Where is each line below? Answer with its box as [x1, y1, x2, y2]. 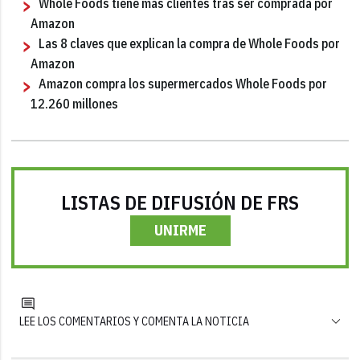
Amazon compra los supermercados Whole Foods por [39, 75, 328, 92]
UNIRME [153, 220, 207, 239]
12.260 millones [31, 95, 119, 112]
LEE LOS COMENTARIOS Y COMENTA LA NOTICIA [19, 313, 250, 329]
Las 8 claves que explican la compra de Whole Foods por [39, 35, 341, 51]
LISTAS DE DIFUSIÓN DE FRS [61, 189, 299, 215]
